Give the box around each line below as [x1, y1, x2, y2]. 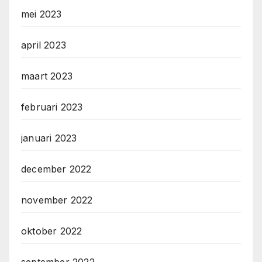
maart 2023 [21, 70, 73, 82]
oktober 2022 [21, 225, 82, 237]
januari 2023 [21, 132, 77, 144]
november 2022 [21, 194, 93, 206]
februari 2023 [21, 101, 83, 113]
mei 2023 [21, 8, 62, 20]
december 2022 [21, 163, 92, 175]
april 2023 [21, 39, 66, 51]
